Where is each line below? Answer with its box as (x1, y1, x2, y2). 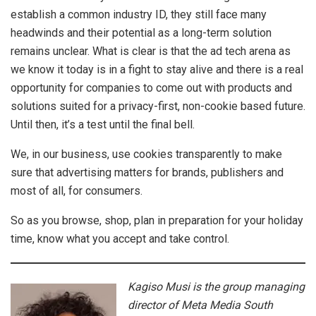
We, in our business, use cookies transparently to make (11, 147, 282, 162)
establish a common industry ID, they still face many (11, 8, 267, 22)
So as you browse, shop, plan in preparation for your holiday (11, 214, 303, 228)
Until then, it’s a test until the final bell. (11, 118, 195, 132)
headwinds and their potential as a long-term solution (11, 26, 272, 40)
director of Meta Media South (128, 298, 273, 312)
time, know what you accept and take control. (11, 232, 229, 246)
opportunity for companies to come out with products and (11, 81, 292, 95)
